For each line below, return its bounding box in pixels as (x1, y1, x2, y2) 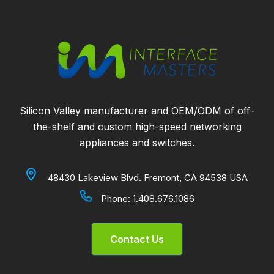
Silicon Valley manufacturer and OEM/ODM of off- (20, 104, 254, 117)
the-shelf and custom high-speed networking (32, 120, 242, 133)
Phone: (98, 192, 133, 204)
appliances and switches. (80, 136, 194, 149)
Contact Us (110, 232, 164, 245)
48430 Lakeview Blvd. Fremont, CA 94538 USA (45, 171, 248, 183)
